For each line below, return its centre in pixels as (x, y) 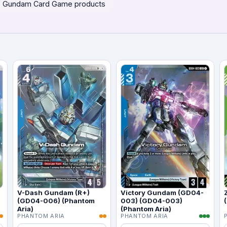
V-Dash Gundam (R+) (53, 192)
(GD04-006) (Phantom (56, 200)
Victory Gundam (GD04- (162, 192)
